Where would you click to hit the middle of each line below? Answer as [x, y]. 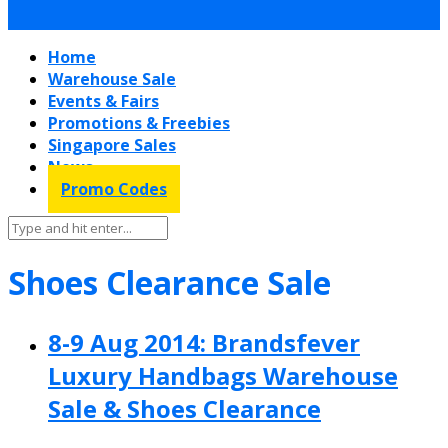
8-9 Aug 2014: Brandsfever [204, 342]
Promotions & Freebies [139, 123]
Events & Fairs [103, 101]
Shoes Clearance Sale [169, 283]
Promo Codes [114, 189]
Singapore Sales [112, 145]
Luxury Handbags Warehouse [223, 375]
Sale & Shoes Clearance [184, 408]
